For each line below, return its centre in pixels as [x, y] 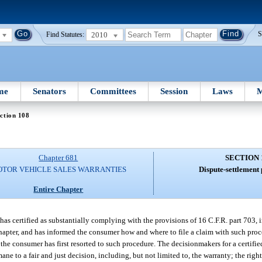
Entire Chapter [58, 189]
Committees [113, 91]
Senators [49, 91]
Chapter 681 [58, 158]
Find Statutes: [65, 35]
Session [174, 91]
